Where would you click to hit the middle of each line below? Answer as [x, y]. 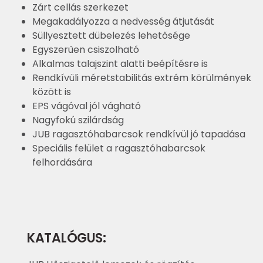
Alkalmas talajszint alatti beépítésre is [120, 64]
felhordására [62, 163]
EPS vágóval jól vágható [87, 106]
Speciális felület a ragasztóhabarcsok [119, 149]
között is [52, 92]
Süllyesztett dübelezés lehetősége [111, 36]
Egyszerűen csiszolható [86, 50]
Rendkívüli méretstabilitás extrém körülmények [142, 78]
